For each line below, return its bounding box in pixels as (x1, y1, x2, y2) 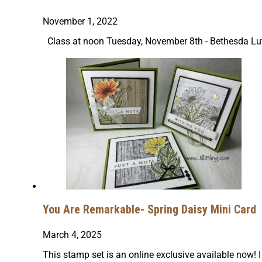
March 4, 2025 (42, 229, 102, 241)
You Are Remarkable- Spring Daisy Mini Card (42, 203, 256, 217)
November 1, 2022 (42, 15, 118, 27)
